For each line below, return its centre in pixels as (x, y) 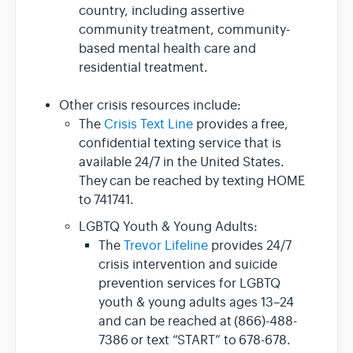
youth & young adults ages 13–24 (196, 302)
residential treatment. (147, 67)
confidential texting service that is (180, 143)
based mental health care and (167, 48)
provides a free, (241, 124)
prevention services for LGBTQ (190, 283)
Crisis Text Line (149, 124)
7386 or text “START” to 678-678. (197, 340)
